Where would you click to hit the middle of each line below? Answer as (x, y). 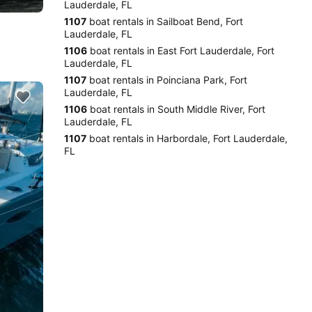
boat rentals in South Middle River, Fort (176, 109)
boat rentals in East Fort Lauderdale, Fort (181, 50)
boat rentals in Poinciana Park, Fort (167, 80)
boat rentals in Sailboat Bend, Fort (165, 21)
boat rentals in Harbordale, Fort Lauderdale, (187, 138)
